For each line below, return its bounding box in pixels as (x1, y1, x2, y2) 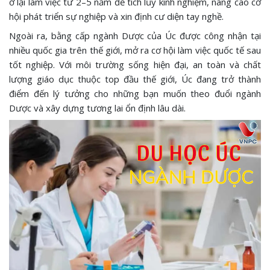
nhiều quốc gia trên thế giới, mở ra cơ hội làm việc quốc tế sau (9, 44, 261, 56)
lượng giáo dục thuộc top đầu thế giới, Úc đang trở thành (9, 73, 261, 85)
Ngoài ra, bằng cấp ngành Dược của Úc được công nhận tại (9, 30, 261, 42)
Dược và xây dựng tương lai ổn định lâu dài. (9, 102, 186, 114)
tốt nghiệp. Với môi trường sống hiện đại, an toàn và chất (9, 58, 261, 71)
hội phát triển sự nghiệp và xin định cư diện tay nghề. (9, 10, 224, 22)
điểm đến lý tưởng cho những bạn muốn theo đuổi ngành (9, 87, 261, 99)
